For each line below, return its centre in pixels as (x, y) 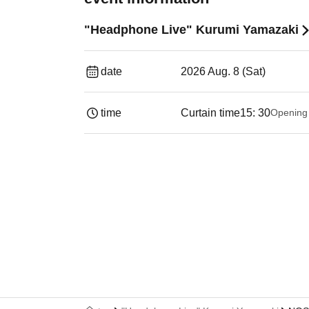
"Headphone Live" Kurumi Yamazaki (191, 30)
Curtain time (210, 113)
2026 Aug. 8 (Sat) (223, 71)
